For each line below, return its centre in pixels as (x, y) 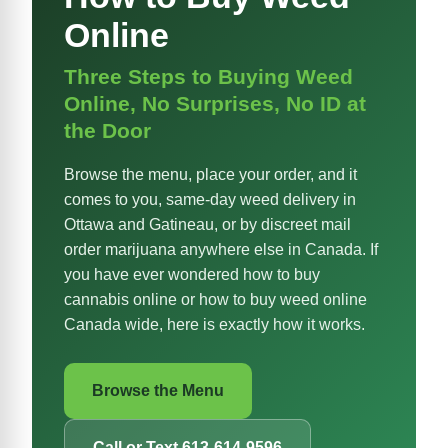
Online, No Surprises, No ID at (215, 104)
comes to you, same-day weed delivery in (210, 200)
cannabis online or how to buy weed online (215, 300)
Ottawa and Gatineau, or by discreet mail (207, 225)
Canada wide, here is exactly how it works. (214, 325)
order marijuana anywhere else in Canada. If (221, 250)
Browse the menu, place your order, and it (210, 175)
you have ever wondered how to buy (192, 275)
